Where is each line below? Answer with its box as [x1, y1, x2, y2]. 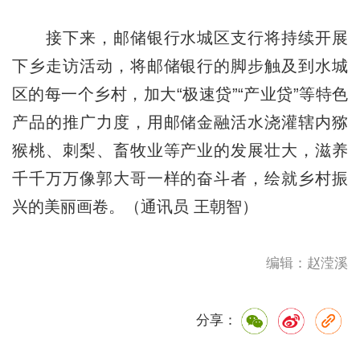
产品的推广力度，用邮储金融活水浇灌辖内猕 [11, 112, 349, 131]
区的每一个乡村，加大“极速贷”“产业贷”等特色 [11, 84, 349, 103]
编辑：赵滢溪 [266, 255, 349, 271]
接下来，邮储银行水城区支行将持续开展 [11, 28, 349, 47]
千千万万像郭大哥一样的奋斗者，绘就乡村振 [11, 169, 349, 187]
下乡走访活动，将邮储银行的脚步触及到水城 [11, 56, 349, 75]
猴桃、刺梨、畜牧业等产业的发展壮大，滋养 [11, 141, 349, 159]
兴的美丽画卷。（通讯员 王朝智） [11, 197, 263, 215]
